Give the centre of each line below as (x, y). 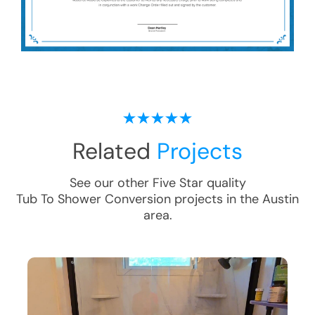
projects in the (217, 199)
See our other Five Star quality (157, 183)
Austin (281, 199)
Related (115, 152)
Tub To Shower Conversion (94, 199)
